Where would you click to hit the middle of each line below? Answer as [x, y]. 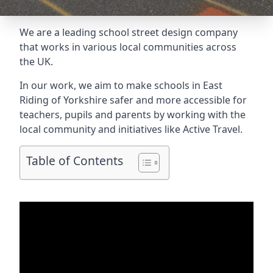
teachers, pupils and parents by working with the [133, 115]
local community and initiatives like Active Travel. [131, 129]
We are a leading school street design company [129, 32]
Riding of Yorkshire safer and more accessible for [133, 100]
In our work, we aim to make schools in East [121, 85]
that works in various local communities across [128, 47]
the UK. [36, 62]
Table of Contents [75, 161]
